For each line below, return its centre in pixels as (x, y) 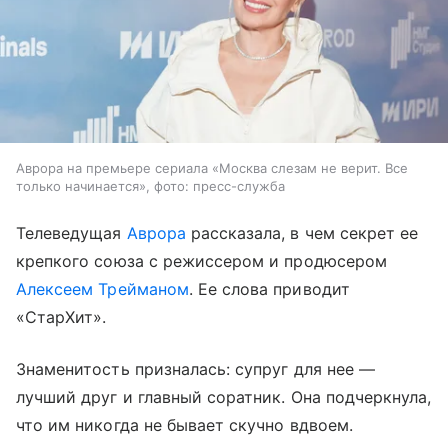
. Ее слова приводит (269, 289)
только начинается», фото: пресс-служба (150, 186)
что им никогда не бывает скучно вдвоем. (184, 425)
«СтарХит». (61, 317)
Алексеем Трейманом (102, 289)
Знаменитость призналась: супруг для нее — (195, 369)
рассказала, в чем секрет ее (302, 233)
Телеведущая (71, 233)
